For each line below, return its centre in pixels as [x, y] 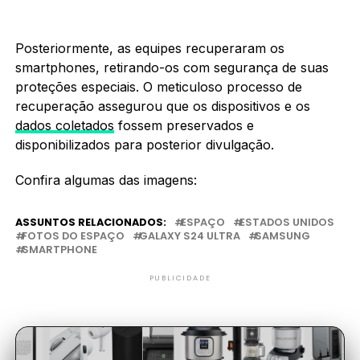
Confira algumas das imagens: [106, 180]
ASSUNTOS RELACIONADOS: [90, 222]
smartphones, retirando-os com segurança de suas [172, 67]
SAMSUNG [282, 235]
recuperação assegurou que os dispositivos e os [162, 106]
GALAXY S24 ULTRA [189, 235]
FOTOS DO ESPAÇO [73, 235]
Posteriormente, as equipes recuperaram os [149, 48]
